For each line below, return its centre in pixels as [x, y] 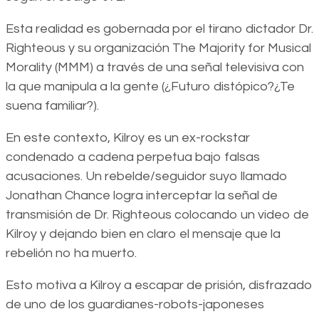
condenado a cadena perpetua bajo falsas [133, 157]
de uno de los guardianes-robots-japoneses [135, 305]
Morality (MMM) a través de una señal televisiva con [155, 68]
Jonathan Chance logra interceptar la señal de [142, 196]
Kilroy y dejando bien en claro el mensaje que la [143, 234]
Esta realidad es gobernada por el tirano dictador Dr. [159, 29]
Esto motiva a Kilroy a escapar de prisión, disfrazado [159, 286]
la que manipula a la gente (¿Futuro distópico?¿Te [150, 87]
